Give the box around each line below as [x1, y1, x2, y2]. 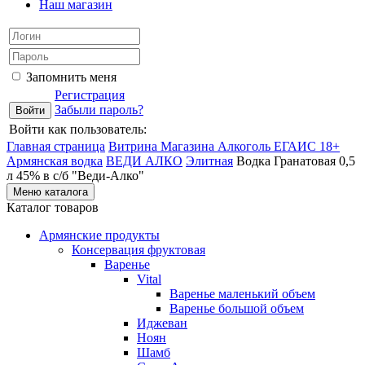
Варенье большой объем [169, 301, 304, 315]
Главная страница [7, 139, 105, 153]
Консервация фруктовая [72, 243, 205, 257]
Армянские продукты [39, 228, 160, 242]
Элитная [186, 154, 233, 168]
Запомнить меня [26, 70, 117, 84]
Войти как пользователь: [9, 122, 147, 136]
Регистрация [55, 88, 125, 102]
